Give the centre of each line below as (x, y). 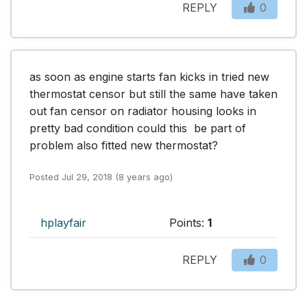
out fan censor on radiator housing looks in (143, 111)
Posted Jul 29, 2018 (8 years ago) (101, 177)
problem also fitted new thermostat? (124, 145)
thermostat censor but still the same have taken (153, 94)
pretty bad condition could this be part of (138, 128)
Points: (188, 222)
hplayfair (63, 222)
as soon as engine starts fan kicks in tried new (149, 76)
